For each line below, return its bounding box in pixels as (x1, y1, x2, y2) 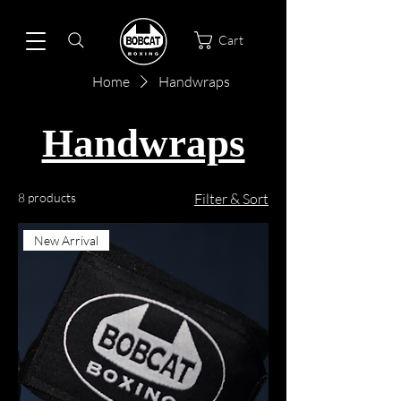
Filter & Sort (194, 190, 269, 208)
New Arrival (33, 233, 98, 249)
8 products (18, 190, 76, 205)
